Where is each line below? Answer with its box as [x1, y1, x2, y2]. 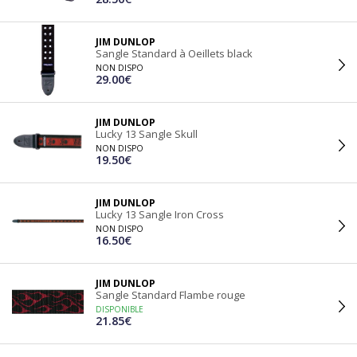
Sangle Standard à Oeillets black [96, 46, 253, 61]
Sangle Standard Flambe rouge [96, 288, 245, 302]
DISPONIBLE [96, 304, 143, 315]
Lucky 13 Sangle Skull [96, 127, 198, 141]
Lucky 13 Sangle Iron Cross [96, 207, 224, 222]
